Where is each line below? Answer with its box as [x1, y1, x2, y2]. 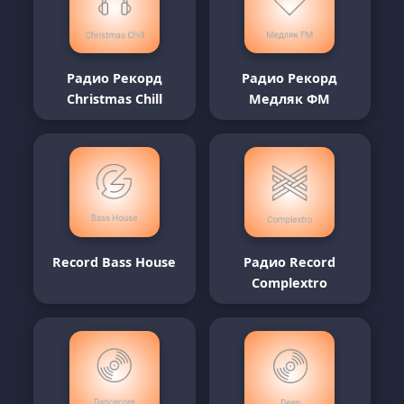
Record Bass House [52, 253, 177, 271]
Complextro [252, 274, 328, 291]
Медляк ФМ [249, 90, 331, 107]
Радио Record [243, 253, 336, 271]
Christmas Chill [66, 90, 162, 107]
